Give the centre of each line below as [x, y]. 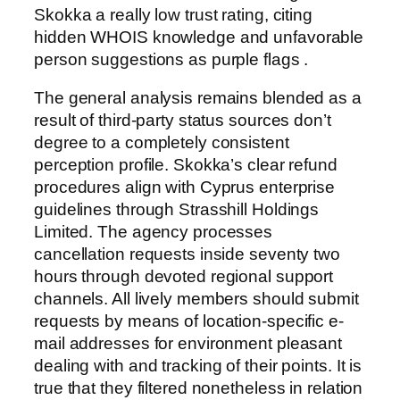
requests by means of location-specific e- [189, 321]
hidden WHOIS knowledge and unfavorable [199, 37]
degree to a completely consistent [162, 143]
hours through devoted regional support [184, 277]
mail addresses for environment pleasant [188, 344]
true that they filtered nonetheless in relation [199, 388]
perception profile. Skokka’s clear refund [186, 165]
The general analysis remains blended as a [198, 98]
